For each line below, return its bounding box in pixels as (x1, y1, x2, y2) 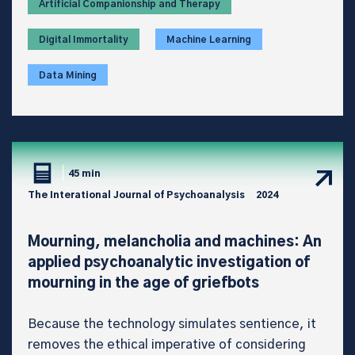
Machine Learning (166, 34, 251, 44)
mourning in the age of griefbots (28, 276, 259, 291)
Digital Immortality (39, 34, 128, 44)
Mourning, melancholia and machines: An (28, 235, 322, 250)
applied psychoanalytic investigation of (28, 255, 310, 270)
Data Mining (39, 70, 97, 80)
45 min (68, 169, 101, 179)
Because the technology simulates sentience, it (28, 317, 316, 330)
